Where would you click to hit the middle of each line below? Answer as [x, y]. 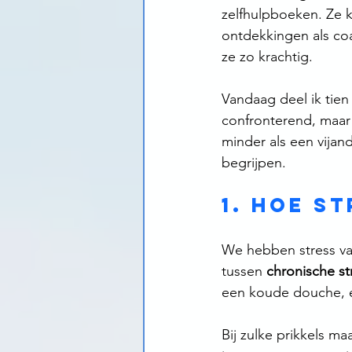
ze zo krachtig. [267, 57]
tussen [244, 271]
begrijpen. [256, 163]
